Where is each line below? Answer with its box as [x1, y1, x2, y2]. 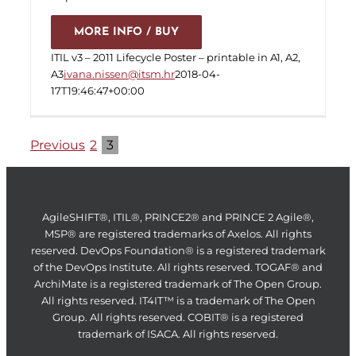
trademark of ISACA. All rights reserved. [78, 327, 278, 340]
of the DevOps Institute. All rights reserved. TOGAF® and [33, 261, 323, 273]
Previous [30, 137, 85, 153]
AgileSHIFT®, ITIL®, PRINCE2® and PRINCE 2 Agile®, [42, 211, 314, 223]
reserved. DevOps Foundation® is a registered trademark [30, 244, 326, 257]
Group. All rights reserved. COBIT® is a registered [52, 311, 304, 323]
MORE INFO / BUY [74, 26, 179, 38]
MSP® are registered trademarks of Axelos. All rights [44, 227, 311, 240]
